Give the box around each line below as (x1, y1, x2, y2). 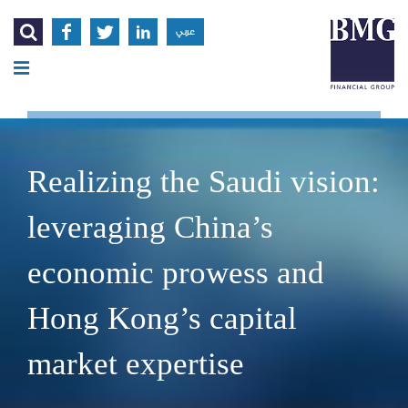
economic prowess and (27, 254, 324, 291)
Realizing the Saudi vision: (27, 163, 380, 199)
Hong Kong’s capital (27, 300, 297, 336)
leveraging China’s (27, 209, 273, 245)
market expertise (27, 345, 244, 382)
